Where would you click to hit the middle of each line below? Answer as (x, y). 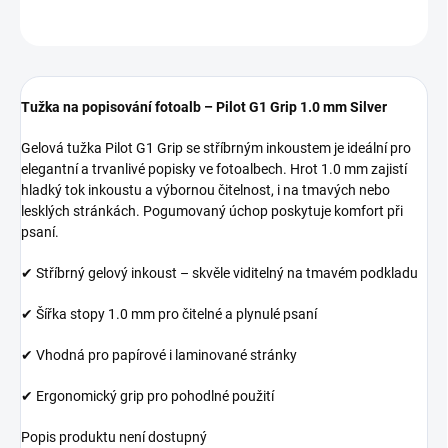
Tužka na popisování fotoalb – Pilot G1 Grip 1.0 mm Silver (204, 107)
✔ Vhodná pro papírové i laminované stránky (159, 355)
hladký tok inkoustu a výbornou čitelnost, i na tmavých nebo (205, 190)
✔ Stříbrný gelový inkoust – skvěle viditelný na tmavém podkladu (219, 273)
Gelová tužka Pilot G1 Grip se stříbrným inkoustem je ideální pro (216, 148)
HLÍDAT (407, 21)
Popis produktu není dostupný (114, 437)
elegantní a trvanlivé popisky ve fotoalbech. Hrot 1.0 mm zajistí (214, 169)
